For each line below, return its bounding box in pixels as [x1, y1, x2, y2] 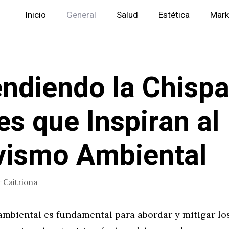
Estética [158, 9, 190, 21]
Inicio [25, 9, 46, 21]
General [66, 9, 96, 21]
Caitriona [3, 177, 37, 187]
